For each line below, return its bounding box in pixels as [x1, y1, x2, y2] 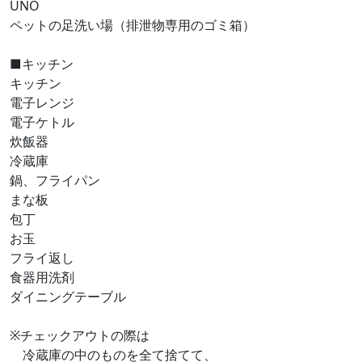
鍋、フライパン [10, 171, 100, 189]
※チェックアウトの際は [10, 326, 149, 344]
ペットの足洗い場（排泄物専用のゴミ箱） [10, 16, 255, 34]
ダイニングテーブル [10, 288, 126, 305]
